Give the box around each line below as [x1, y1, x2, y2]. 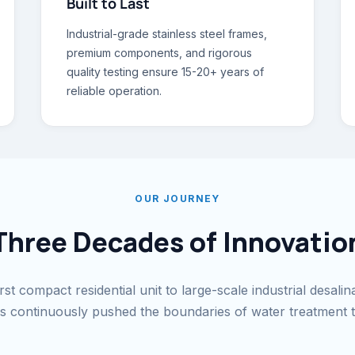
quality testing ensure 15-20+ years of [67, 65, 265, 78]
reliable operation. [67, 84, 162, 97]
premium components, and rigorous [67, 46, 253, 59]
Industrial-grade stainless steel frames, [67, 27, 268, 40]
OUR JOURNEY [135, 193, 220, 204]
